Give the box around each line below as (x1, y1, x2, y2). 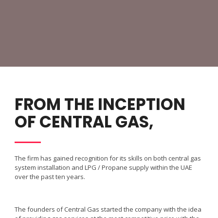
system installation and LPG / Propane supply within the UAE (15, 163, 192, 172)
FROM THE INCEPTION (15, 93, 185, 116)
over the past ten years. (15, 172, 85, 181)
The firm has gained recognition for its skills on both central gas (15, 154, 201, 163)
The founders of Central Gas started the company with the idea (15, 204, 201, 214)
